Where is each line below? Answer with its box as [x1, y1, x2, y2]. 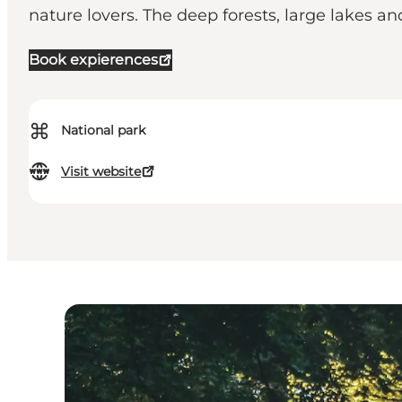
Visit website [61, 163, 141, 180]
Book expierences [29, 51, 158, 69]
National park [61, 122, 145, 139]
